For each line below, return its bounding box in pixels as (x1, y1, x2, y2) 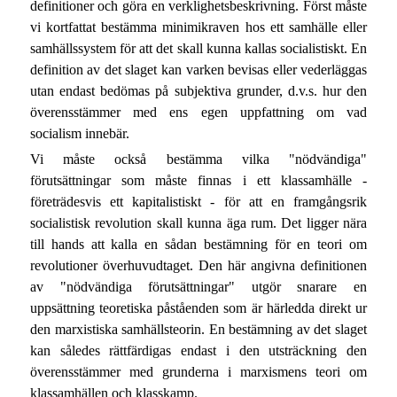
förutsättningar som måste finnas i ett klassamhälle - (29, 172, 368, 188)
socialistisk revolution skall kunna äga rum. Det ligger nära (29, 214, 368, 230)
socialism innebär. (29, 125, 129, 141)
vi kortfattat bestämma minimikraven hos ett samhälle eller (29, 19, 368, 35)
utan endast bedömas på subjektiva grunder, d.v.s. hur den (29, 82, 368, 98)
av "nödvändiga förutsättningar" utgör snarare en (29, 278, 368, 294)
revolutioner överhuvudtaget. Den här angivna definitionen (29, 257, 368, 273)
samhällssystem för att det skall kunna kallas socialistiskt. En (29, 40, 368, 56)
